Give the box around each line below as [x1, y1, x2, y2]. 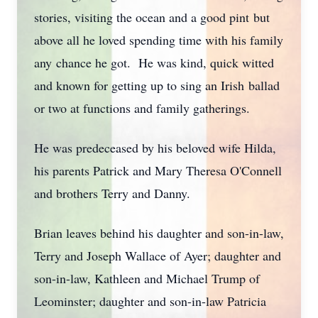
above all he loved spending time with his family [34, 31, 283, 48]
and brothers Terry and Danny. [34, 185, 194, 202]
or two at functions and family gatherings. [34, 99, 254, 116]
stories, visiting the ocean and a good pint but [34, 9, 270, 26]
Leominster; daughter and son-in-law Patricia [34, 292, 266, 309]
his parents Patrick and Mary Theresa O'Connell [34, 162, 282, 179]
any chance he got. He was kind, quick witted [34, 54, 274, 71]
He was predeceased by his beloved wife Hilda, [34, 139, 276, 156]
